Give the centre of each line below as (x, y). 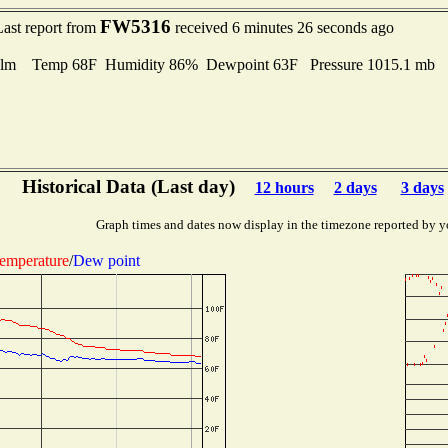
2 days (355, 187)
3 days (422, 187)
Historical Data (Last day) (128, 186)
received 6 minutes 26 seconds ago (282, 27)
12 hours (284, 187)
